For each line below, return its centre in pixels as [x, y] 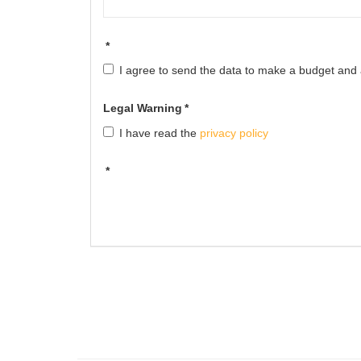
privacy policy [234, 133]
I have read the [160, 133]
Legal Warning [143, 108]
